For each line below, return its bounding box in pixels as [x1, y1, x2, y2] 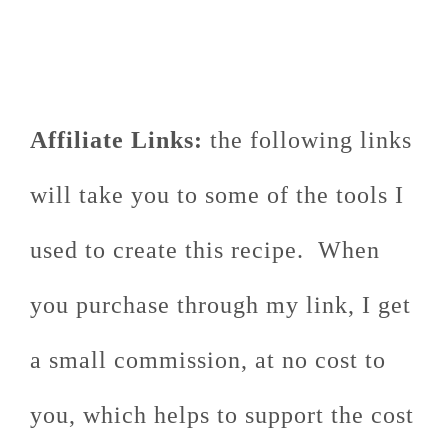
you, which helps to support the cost [30, 401, 414, 428]
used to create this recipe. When [30, 236, 380, 263]
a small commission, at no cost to [30, 346, 386, 373]
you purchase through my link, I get [30, 291, 411, 318]
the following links [203, 126, 412, 153]
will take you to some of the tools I [30, 181, 404, 208]
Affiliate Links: [30, 126, 203, 153]
